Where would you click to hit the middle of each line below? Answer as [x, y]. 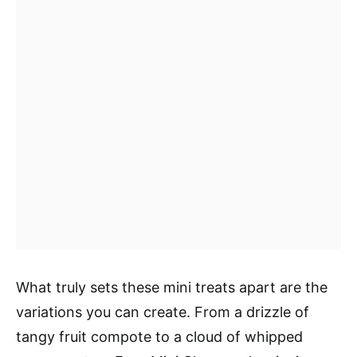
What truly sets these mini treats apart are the [172, 287]
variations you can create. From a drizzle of [163, 312]
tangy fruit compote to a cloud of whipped [159, 337]
